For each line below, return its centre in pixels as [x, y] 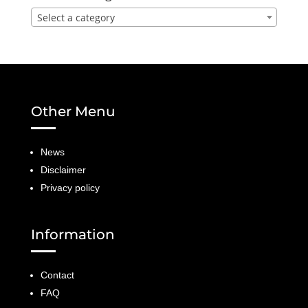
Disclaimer [63, 170]
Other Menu [73, 112]
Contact [57, 275]
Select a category [76, 18]
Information [74, 235]
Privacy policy [70, 188]
